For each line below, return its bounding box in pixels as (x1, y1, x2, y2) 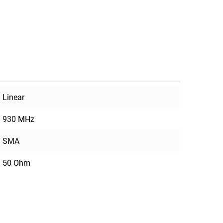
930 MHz (2, 114, 35, 124)
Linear (2, 93, 25, 103)
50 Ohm (2, 158, 31, 168)
